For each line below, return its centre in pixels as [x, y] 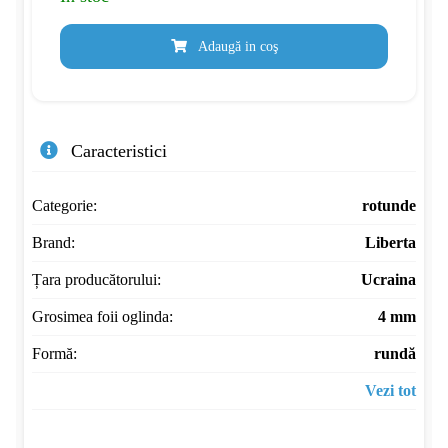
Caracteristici [116, 151]
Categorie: [64, 205]
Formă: [54, 353]
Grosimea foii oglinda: [102, 316]
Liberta [390, 242]
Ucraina [388, 279]
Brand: [53, 242]
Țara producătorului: [96, 279]
